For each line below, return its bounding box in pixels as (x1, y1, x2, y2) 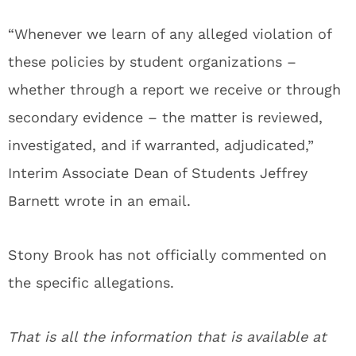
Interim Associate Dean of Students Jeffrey (8, 164, 308, 181)
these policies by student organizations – (8, 53, 296, 70)
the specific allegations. (8, 274, 174, 291)
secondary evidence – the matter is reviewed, (8, 109, 323, 126)
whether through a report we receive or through (8, 81, 341, 98)
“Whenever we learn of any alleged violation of (8, 25, 331, 42)
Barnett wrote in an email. (8, 192, 191, 209)
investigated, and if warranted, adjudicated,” (8, 137, 314, 153)
